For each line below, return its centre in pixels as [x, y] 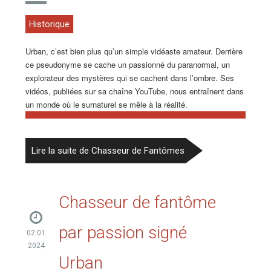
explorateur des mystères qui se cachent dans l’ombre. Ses [130, 78]
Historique [50, 24]
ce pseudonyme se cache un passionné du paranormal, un [128, 65]
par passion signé [123, 232]
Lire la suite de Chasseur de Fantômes [108, 150]
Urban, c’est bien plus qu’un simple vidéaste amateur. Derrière [134, 51]
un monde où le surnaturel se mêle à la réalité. [107, 105]
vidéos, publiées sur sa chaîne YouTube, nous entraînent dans [135, 91]
